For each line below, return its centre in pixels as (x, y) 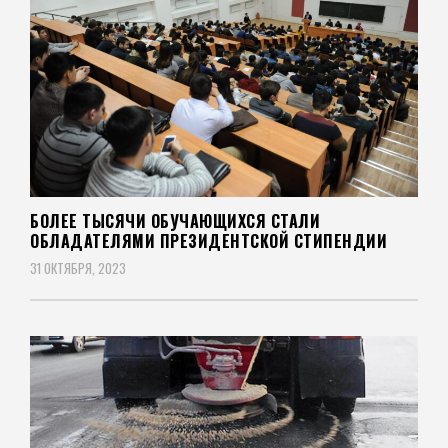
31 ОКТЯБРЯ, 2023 (78, 268)
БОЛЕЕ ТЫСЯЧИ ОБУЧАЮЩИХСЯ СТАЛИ (175, 221)
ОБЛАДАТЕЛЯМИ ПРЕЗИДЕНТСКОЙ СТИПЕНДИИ (208, 241)
